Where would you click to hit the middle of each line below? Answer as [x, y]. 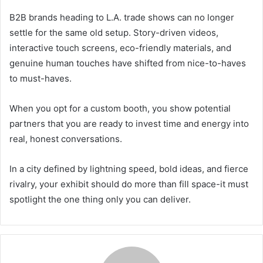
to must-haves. [41, 79]
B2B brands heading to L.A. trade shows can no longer [122, 18]
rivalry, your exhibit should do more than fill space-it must [129, 184]
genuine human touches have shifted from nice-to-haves [128, 63]
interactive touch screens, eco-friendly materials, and [120, 48]
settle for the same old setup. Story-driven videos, [114, 33]
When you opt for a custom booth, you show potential [120, 109]
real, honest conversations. [66, 139]
